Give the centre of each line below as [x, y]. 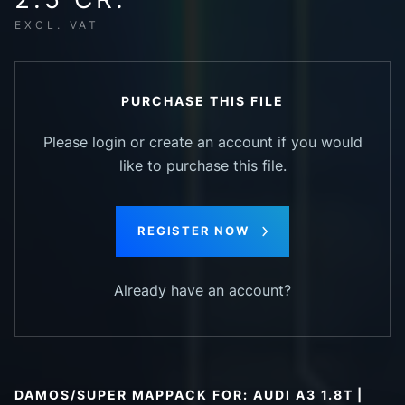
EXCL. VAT [57, 25]
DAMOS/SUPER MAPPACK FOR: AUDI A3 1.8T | [189, 395]
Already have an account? [202, 291]
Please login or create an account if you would [202, 142]
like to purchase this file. [202, 166]
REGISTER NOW [193, 231]
